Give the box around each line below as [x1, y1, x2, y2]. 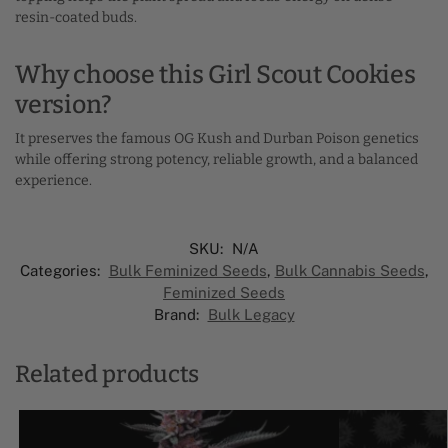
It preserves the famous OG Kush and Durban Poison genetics [15, 130, 419, 148]
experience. [15, 172, 92, 190]
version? [15, 89, 112, 120]
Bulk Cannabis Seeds [274, 261, 425, 279]
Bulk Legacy [207, 305, 295, 323]
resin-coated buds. [15, 8, 137, 26]
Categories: [19, 261, 104, 279]
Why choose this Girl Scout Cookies [15, 59, 416, 90]
